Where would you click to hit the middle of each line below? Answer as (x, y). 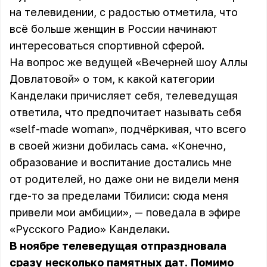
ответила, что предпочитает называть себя (125, 112)
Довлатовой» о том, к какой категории (112, 79)
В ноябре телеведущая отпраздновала (118, 246)
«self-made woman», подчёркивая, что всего (128, 129)
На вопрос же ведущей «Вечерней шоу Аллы (129, 62)
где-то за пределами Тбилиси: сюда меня (119, 195)
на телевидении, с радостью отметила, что (124, 12)
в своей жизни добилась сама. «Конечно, (118, 145)
